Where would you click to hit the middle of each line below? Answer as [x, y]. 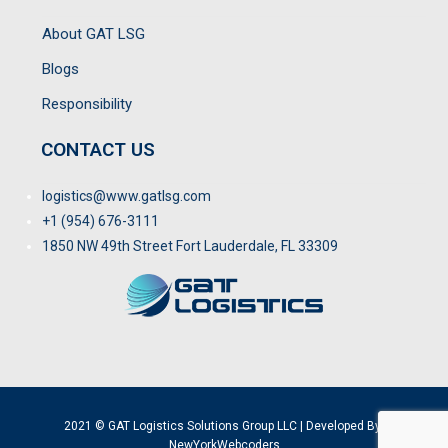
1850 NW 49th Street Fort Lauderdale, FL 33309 [190, 246]
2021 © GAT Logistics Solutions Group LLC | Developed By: [224, 426]
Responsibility [87, 104]
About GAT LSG [94, 34]
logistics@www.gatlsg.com [127, 196]
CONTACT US [98, 149]
